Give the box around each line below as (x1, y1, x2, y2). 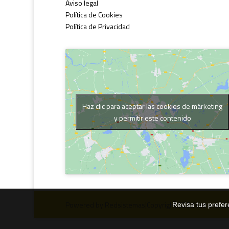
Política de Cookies (65, 9, 123, 20)
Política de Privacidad (65, 21, 130, 32)
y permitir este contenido (113, 112, 191, 123)
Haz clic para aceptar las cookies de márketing (82, 100, 223, 111)
